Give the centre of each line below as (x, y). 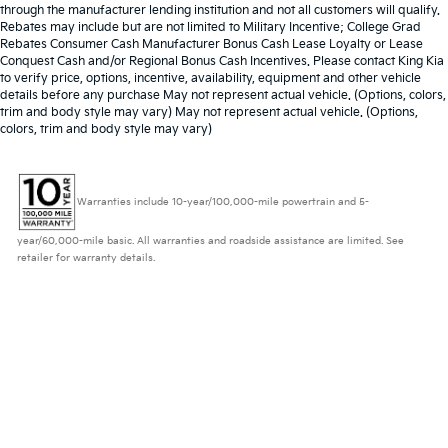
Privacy (242, 368)
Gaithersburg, (72, 385)
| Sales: (180, 385)
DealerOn (143, 368)
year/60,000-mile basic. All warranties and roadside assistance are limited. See (211, 240)
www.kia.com (310, 385)
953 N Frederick (357, 368)
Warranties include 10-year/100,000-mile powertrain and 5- (223, 202)
